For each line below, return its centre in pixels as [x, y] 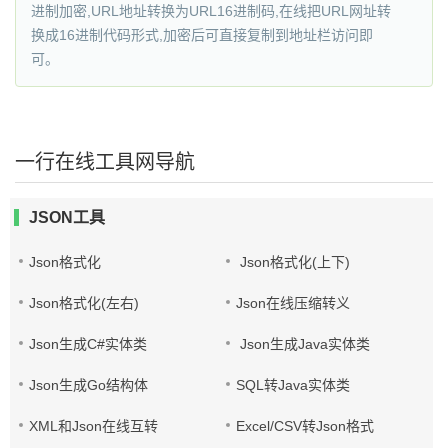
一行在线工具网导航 [105, 162]
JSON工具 [67, 217]
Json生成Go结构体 [88, 385]
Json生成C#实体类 [88, 344]
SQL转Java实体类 [293, 385]
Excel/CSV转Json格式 [305, 426]
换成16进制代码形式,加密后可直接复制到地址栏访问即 [202, 35]
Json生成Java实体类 [303, 344]
